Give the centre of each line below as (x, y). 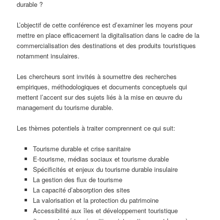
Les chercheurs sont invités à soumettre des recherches (97, 77)
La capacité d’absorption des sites (82, 190)
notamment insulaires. (48, 56)
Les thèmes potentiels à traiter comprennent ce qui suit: (96, 128)
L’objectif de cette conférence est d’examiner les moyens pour (105, 25)
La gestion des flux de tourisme (78, 180)
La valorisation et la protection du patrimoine (96, 200)
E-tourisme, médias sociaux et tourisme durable (101, 159)
